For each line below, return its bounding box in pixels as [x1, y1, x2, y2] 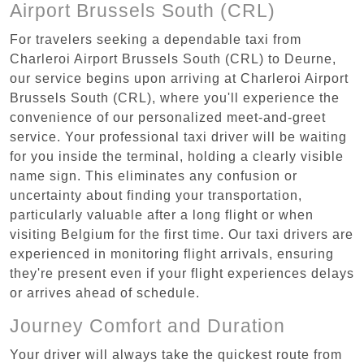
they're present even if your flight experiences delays [10, 266, 354, 280]
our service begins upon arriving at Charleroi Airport [10, 71, 349, 85]
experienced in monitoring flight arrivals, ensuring [10, 246, 334, 261]
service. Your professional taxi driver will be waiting [10, 129, 347, 144]
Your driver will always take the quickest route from [10, 347, 342, 362]
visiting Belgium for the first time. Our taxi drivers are [10, 227, 353, 241]
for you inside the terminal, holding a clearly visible [10, 149, 344, 163]
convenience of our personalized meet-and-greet [10, 110, 326, 124]
